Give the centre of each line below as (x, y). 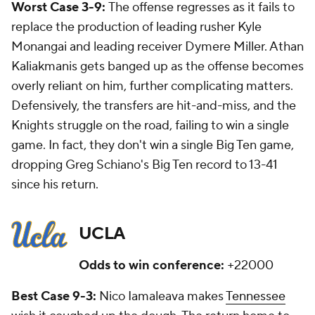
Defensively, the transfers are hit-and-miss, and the (154, 106)
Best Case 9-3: (55, 297)
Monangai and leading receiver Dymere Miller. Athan (157, 47)
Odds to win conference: (152, 266)
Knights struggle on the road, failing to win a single (150, 126)
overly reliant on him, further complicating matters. (152, 86)
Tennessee (256, 297)
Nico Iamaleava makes (162, 297)
